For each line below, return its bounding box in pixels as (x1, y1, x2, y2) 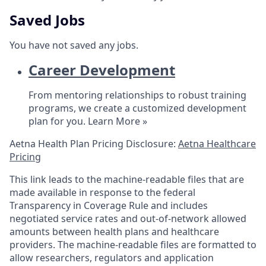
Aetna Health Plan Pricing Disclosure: (9, 137, 178, 150)
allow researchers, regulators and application (9, 251, 214, 264)
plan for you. (28, 114, 88, 128)
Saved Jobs (9, 10, 85, 30)
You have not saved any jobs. (9, 39, 138, 52)
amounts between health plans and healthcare (9, 224, 219, 238)
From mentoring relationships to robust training (28, 88, 246, 102)
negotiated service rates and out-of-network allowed (9, 211, 246, 225)
